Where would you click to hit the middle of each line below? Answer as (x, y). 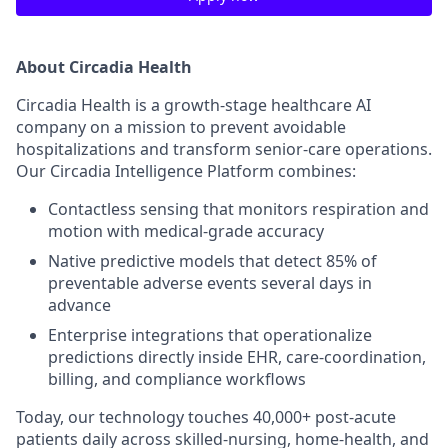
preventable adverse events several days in (210, 283)
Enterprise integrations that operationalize (210, 335)
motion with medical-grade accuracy (186, 231)
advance (79, 305)
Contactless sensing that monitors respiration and (238, 209)
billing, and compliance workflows (177, 379)
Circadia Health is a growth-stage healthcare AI (193, 105)
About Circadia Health (104, 67)
